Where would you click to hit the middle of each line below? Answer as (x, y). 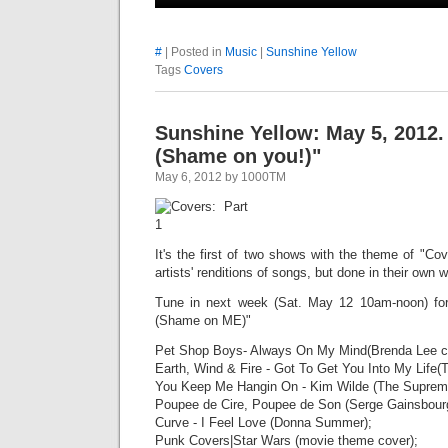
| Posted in (193, 51)
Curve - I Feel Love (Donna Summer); (263, 422)
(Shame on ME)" (203, 320)
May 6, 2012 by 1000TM (220, 176)
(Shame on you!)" (238, 155)
